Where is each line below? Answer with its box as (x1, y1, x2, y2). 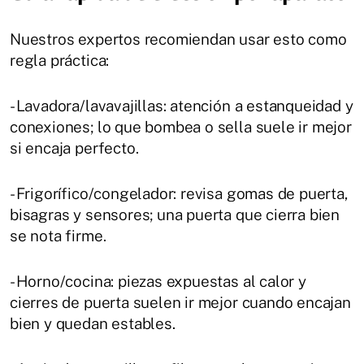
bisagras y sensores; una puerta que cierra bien (10, 205, 340, 223)
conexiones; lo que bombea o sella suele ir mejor (10, 117, 352, 136)
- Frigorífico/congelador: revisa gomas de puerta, (10, 184, 348, 202)
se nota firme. (10, 226, 106, 245)
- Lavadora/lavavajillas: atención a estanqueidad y (10, 96, 353, 115)
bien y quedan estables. (10, 314, 175, 332)
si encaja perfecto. (10, 138, 139, 157)
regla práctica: (10, 50, 110, 69)
